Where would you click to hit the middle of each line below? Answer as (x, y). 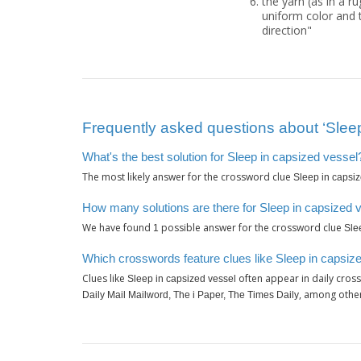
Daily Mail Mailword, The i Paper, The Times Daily (191, 295)
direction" (286, 30)
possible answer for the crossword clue (251, 228)
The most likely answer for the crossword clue (188, 177)
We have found (118, 228)
